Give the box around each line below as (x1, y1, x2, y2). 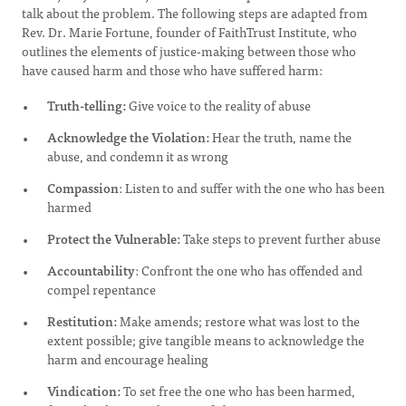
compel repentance (47, 279, 156, 299)
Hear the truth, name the (212, 127, 352, 147)
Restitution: (47, 311, 120, 331)
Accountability (47, 260, 135, 280)
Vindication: (47, 381, 123, 401)
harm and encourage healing (47, 349, 208, 369)
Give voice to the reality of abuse (126, 95, 311, 115)
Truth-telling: (47, 95, 126, 115)
